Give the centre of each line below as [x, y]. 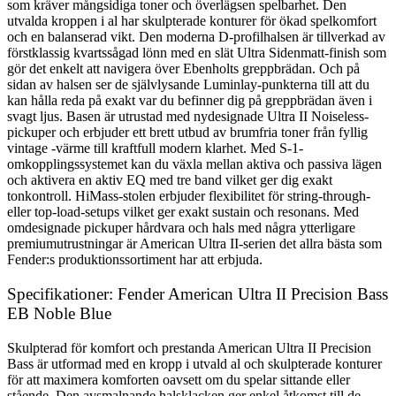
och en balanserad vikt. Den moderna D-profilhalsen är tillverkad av [196, 37]
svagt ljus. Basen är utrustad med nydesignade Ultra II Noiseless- [188, 117]
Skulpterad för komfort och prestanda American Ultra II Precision [189, 347]
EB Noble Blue [59, 313]
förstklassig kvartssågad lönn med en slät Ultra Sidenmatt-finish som [197, 53]
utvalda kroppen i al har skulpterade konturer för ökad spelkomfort [192, 21]
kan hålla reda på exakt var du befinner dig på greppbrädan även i [190, 101]
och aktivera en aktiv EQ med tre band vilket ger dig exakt [170, 180]
